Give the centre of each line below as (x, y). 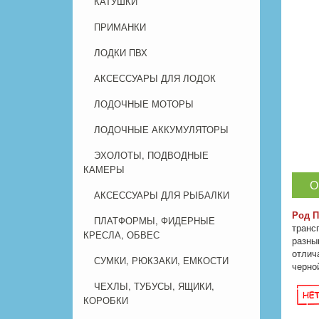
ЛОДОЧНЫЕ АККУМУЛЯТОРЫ (161, 130)
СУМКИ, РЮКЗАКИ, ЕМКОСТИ (161, 261)
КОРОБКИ (106, 300)
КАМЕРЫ (104, 169)
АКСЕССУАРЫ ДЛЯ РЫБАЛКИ (162, 195)
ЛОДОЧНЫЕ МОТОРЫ (144, 104)
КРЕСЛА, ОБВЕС (121, 235)
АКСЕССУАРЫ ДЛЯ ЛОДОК (155, 78)
